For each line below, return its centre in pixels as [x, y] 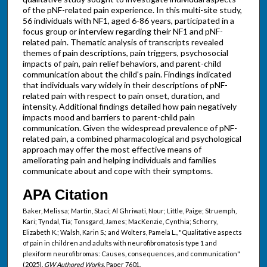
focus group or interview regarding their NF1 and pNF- [122, 32]
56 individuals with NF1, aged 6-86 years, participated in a [128, 21]
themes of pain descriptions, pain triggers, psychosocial [125, 53]
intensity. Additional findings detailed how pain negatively [129, 107]
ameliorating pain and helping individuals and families [119, 160]
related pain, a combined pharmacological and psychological [132, 139]
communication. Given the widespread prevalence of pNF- [130, 128]
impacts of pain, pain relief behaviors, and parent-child [122, 64]
